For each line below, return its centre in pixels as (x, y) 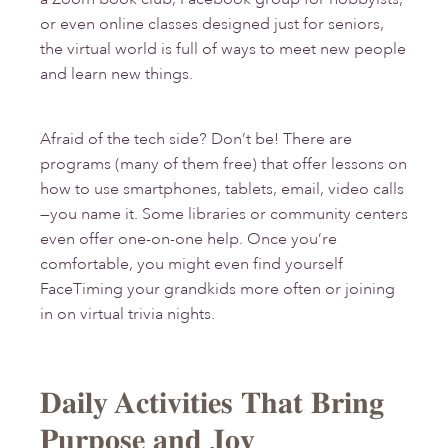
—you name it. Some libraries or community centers (224, 214)
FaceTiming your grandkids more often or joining (217, 289)
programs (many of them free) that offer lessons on (223, 164)
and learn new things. (116, 74)
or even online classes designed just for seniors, (212, 24)
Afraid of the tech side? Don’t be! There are (196, 139)
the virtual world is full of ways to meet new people (223, 49)
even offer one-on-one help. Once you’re (188, 239)
